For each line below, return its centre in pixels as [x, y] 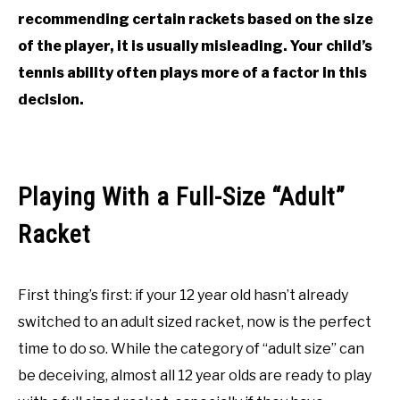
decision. [51, 100]
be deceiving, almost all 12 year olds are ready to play [195, 376]
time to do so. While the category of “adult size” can [191, 349]
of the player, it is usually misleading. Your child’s [195, 46]
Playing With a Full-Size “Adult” [182, 197]
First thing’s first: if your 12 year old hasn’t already [183, 296]
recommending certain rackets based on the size [196, 19]
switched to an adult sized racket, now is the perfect [195, 322]
